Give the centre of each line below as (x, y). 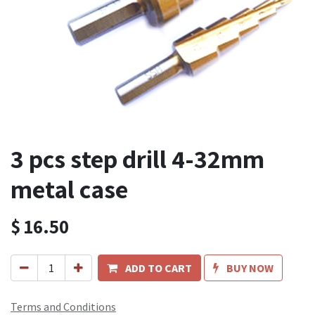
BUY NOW (250, 268)
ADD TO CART (159, 268)
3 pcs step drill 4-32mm (137, 159)
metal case (69, 189)
